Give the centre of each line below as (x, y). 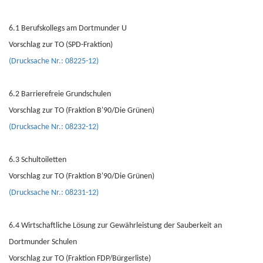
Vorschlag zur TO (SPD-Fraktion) (61, 45)
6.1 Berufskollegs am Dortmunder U (68, 28)
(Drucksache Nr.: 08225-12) (54, 61)
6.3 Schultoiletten (38, 160)
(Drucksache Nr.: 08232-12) (54, 127)
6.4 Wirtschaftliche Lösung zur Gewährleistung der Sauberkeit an (115, 226)
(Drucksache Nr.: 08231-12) (54, 193)
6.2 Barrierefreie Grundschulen (60, 94)
